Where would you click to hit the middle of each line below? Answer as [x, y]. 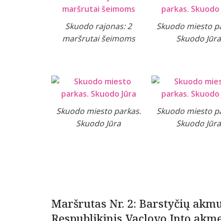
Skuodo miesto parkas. [98, 111]
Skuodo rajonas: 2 [98, 26]
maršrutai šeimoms [98, 39]
